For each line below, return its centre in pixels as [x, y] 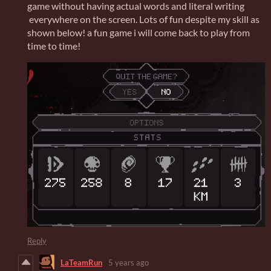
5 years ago [129, 262]
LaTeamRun [81, 262]
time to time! [54, 46]
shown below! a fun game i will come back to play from [139, 33]
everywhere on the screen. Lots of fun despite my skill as [143, 19]
